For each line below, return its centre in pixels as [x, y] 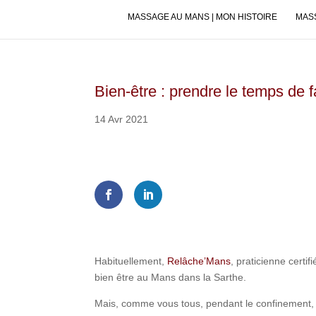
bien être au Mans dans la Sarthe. [171, 277]
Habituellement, [130, 261]
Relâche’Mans [198, 261]
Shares [116, 168]
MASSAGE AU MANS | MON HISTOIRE [202, 17]
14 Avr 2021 [122, 119]
